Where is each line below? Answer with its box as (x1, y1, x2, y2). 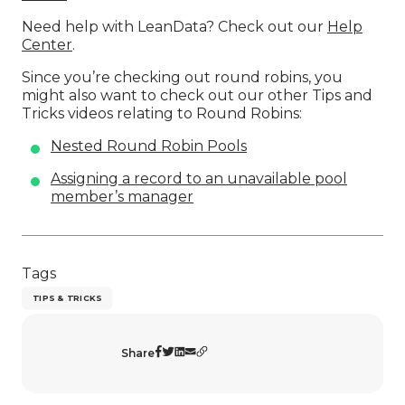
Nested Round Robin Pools (51, 137, 247, 155)
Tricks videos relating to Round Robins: (22, 104, 302, 122)
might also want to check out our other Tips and (22, 86, 372, 104)
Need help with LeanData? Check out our (22, 17, 327, 35)
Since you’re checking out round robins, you (22, 68, 343, 86)
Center (22, 35, 72, 53)
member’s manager (51, 187, 193, 205)
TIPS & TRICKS (33, 292, 102, 304)
